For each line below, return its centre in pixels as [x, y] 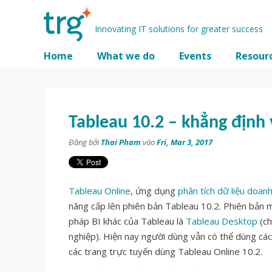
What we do [126, 56]
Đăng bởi [84, 142]
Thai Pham [121, 142]
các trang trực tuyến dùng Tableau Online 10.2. [165, 252]
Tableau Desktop [222, 221]
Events [195, 56]
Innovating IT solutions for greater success [180, 29]
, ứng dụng [154, 191]
